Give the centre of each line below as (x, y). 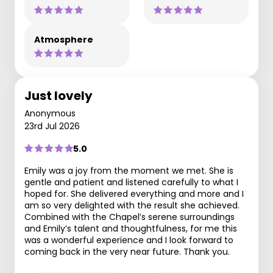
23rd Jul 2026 (52, 126)
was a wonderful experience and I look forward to (129, 240)
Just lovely (58, 95)
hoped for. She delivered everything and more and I (134, 193)
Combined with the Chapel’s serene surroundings (129, 217)
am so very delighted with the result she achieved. (132, 205)
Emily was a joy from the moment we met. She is (129, 170)
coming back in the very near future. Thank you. (127, 251)
